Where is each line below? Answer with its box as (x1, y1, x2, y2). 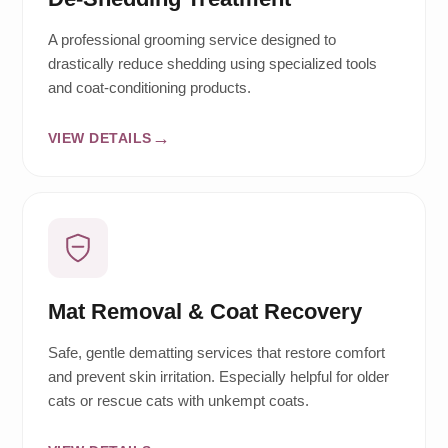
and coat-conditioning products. (47, 79, 251, 97)
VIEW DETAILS (47, 129, 152, 146)
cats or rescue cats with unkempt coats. (47, 392, 309, 410)
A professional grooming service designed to (47, 31, 336, 49)
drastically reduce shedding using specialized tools (47, 55, 377, 73)
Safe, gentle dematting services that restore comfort (47, 344, 385, 362)
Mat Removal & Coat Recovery (47, 299, 362, 325)
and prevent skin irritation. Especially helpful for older (47, 368, 389, 386)
